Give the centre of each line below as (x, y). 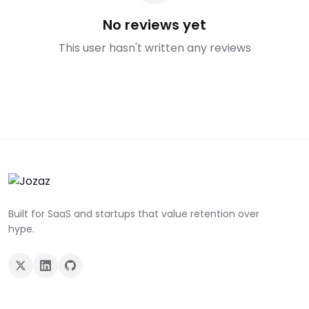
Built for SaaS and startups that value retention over (134, 214)
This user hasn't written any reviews (154, 48)
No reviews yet (154, 25)
